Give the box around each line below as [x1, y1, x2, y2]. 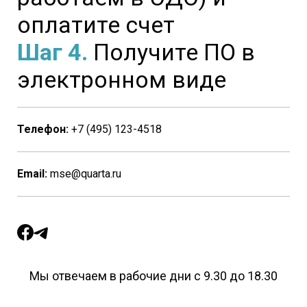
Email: [17, 167, 47, 181]
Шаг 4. [17, 38, 88, 66]
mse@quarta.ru [47, 167, 121, 181]
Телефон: [17, 123, 69, 136]
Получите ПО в [88, 38, 255, 66]
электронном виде [17, 66, 226, 94]
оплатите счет [17, 11, 175, 39]
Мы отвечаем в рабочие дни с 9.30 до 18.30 [29, 269, 278, 284]
